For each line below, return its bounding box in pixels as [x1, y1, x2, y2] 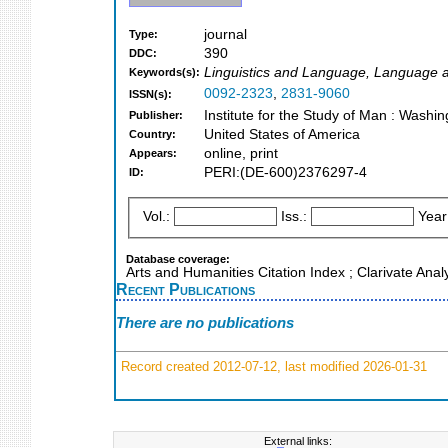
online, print [204, 146, 278, 162]
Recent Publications [116, 279, 255, 298]
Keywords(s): [129, 66, 200, 79]
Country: [129, 128, 176, 141]
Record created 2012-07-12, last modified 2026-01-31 [117, 358, 427, 374]
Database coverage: [126, 252, 230, 265]
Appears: [129, 147, 177, 160]
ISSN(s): [129, 88, 172, 101]
